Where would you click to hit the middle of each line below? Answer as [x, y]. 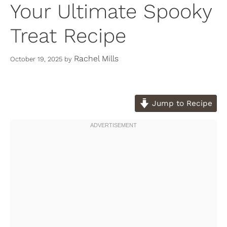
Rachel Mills [96, 58]
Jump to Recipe [181, 103]
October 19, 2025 [36, 59]
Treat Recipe [68, 36]
